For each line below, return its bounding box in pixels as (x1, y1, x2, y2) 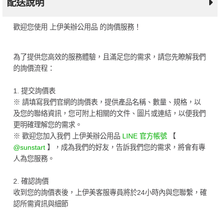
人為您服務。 (13, 154, 55, 163)
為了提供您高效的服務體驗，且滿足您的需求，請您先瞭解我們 (13, 53, 206, 61)
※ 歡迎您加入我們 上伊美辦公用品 (13, 132, 122, 140)
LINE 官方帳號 (122, 132, 167, 140)
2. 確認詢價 (13, 177, 49, 185)
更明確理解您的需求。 (13, 120, 82, 129)
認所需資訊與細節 (13, 199, 68, 208)
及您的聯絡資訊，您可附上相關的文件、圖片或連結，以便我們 (13, 109, 206, 117)
